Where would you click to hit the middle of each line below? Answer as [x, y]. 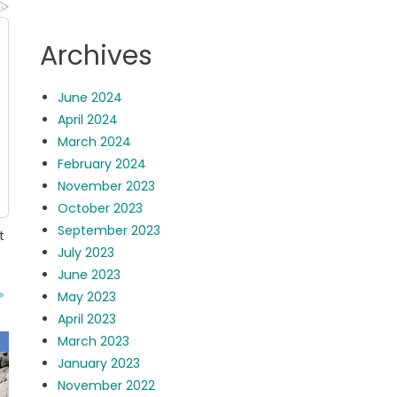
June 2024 [90, 97]
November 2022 [107, 385]
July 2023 [86, 253]
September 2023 [109, 230]
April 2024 [88, 120]
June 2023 [90, 275]
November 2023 [107, 186]
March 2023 [94, 341]
